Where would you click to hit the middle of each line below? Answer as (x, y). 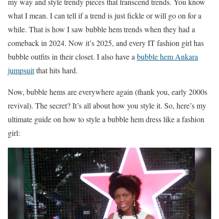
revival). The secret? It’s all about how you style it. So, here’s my (107, 105)
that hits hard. (56, 70)
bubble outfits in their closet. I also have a (72, 56)
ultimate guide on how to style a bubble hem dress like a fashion (106, 119)
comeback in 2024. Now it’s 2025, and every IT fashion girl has (106, 43)
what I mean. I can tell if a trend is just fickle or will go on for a (105, 15)
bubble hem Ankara (167, 56)
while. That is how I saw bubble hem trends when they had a (101, 29)
